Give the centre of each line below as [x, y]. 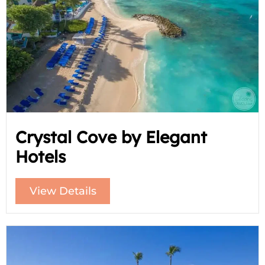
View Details [63, 191]
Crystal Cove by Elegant [111, 137]
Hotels [41, 156]
